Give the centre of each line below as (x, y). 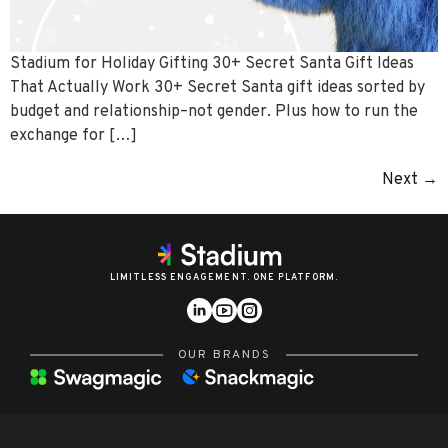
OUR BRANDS (224, 354)
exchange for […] (73, 135)
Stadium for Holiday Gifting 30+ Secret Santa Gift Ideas (212, 63)
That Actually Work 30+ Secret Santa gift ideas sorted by (217, 87)
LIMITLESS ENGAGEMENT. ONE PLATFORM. (224, 277)
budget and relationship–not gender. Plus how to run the (214, 111)
